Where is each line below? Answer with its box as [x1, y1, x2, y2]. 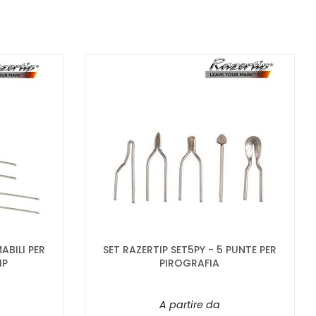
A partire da [159, 297, 220, 312]
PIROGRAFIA [159, 255, 220, 270]
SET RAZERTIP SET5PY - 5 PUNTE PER [102, 242, 276, 257]
